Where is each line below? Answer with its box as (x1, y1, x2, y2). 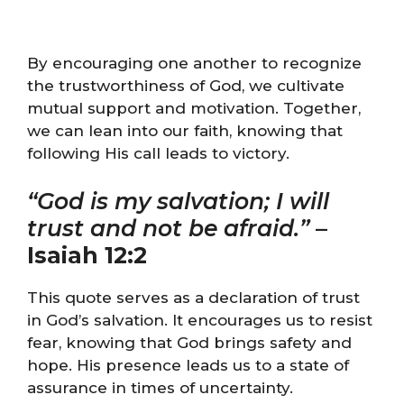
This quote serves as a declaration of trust (27, 289, 360, 307)
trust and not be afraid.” (27, 215, 316, 242)
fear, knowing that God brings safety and (27, 334, 352, 352)
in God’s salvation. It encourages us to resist (27, 311, 372, 329)
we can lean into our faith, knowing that (27, 121, 343, 140)
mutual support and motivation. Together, (27, 98, 361, 117)
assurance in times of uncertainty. (27, 379, 293, 397)
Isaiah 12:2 (27, 242, 147, 269)
